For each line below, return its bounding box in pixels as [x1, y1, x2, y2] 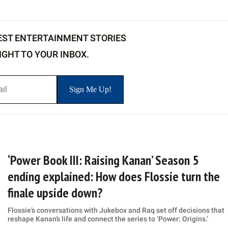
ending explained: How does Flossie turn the [7, 168, 220, 185]
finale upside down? [7, 184, 103, 202]
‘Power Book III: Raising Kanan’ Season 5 [7, 152, 198, 169]
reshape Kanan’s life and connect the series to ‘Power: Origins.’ [7, 215, 208, 223]
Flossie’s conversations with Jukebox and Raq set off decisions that [7, 206, 224, 215]
